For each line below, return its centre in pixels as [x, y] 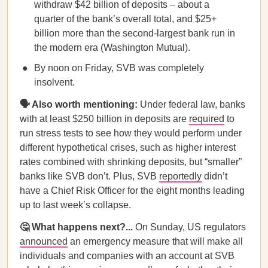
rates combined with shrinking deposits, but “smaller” [131, 162]
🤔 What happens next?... [77, 227]
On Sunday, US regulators [191, 227]
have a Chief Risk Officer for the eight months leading [132, 191]
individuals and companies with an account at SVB [127, 256]
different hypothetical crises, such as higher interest [128, 147]
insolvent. [54, 82]
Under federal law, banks [193, 104]
